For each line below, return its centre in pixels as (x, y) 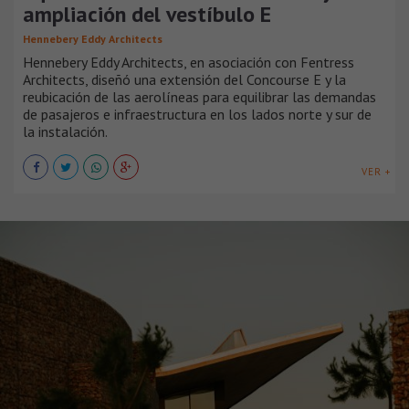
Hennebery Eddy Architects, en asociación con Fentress (189, 63)
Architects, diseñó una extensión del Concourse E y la (184, 80)
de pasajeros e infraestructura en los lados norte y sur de (197, 115)
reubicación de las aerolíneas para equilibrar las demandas (199, 97)
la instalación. (65, 132)
